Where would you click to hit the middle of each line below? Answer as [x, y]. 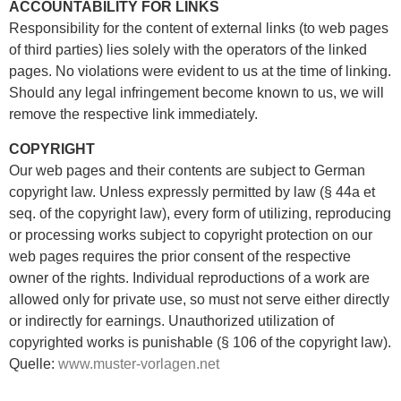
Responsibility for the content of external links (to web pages [199, 29]
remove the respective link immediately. [135, 115]
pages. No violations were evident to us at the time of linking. [200, 72]
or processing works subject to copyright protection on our [191, 235]
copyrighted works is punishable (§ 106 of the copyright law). [200, 342]
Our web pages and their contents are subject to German [187, 170]
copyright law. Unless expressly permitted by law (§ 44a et [192, 192]
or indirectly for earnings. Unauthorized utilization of [171, 320]
